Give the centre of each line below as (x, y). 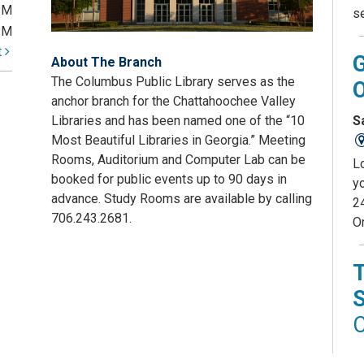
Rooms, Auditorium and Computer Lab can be (178, 160)
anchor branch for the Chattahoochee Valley (173, 102)
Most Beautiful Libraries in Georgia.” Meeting (178, 141)
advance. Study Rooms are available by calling (182, 199)
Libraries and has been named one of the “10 (178, 121)
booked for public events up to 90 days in (169, 180)
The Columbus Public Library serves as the (173, 82)
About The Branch (106, 63)
